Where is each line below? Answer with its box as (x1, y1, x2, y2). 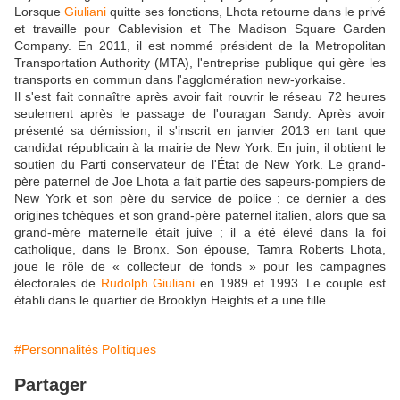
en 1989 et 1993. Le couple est (195, 276, 387, 291)
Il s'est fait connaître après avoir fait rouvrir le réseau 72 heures (14, 89, 386, 104)
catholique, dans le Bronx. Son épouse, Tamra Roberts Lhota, (14, 242, 386, 257)
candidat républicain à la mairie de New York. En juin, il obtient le (14, 140, 386, 155)
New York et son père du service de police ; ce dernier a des (14, 191, 386, 206)
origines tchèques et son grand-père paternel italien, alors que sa (14, 208, 386, 223)
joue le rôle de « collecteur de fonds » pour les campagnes (14, 259, 386, 274)
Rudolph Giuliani (100, 276, 196, 291)
